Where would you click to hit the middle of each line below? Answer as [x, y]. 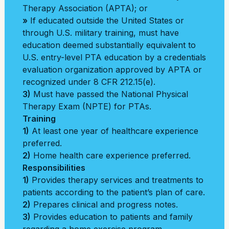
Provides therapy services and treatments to [116, 180]
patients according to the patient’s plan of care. [114, 192]
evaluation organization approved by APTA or [112, 70]
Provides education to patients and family [112, 217]
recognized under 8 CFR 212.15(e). [89, 82]
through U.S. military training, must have [101, 33]
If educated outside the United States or [106, 20]
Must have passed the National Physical [109, 94]
